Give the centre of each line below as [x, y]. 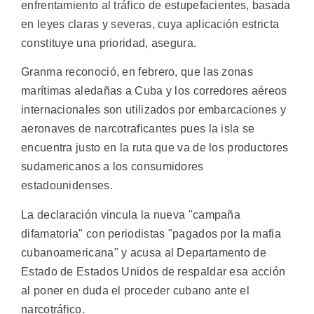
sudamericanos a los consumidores [112, 167]
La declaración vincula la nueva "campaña [131, 214]
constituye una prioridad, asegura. [109, 43]
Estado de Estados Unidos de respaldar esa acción [153, 271]
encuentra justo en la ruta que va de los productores [155, 148]
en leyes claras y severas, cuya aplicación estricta [150, 24]
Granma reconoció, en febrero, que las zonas [137, 72]
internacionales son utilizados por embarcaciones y [153, 110]
